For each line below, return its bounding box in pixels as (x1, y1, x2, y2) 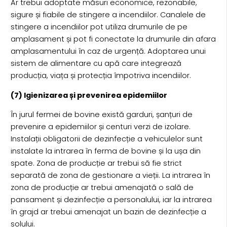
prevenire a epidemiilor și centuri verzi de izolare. (10, 122, 191, 132)
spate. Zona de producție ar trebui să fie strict (10, 158, 182, 169)
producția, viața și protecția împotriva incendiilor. (10, 70, 191, 81)
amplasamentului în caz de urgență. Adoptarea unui (10, 46, 206, 57)
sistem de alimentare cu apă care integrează (10, 58, 181, 69)
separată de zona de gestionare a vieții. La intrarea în (10, 170, 210, 181)
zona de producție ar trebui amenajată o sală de (10, 182, 194, 193)
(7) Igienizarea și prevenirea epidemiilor (10, 90, 167, 100)
